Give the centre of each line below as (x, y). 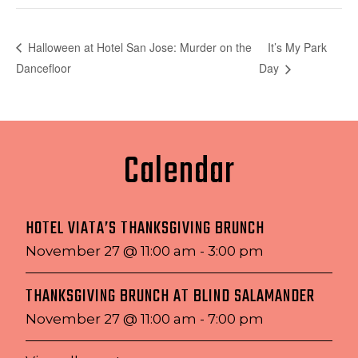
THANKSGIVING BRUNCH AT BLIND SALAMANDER (170, 297)
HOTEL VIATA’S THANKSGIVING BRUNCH (145, 229)
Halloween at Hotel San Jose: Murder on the (138, 47)
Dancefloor (44, 68)
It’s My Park (298, 47)
